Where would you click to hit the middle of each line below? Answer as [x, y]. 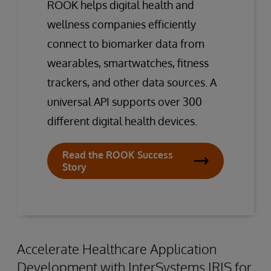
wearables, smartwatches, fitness [128, 63]
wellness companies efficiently [122, 24]
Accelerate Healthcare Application [117, 248]
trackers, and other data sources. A [132, 82]
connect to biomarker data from [126, 43]
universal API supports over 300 [125, 101]
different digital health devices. [122, 121]
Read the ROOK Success [118, 155]
